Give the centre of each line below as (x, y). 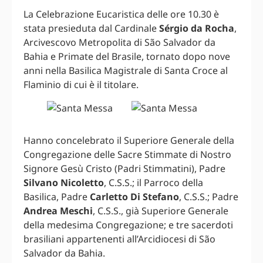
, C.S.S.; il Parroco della (154, 183)
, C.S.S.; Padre (209, 197)
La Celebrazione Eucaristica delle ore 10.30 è (121, 14)
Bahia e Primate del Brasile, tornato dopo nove (127, 57)
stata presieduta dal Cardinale (91, 28)
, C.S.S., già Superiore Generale (161, 211)
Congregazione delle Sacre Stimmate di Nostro (127, 155)
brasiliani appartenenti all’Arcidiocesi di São (119, 239)
